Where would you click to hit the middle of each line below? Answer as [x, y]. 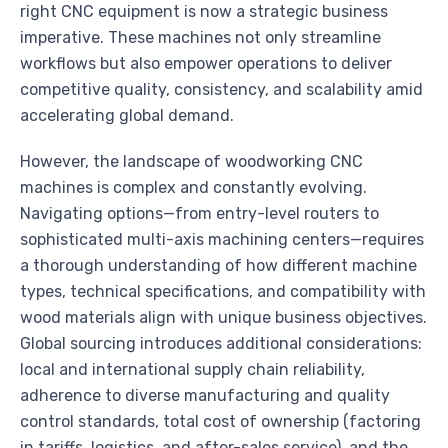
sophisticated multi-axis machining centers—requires [222, 240]
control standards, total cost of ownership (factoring [220, 422]
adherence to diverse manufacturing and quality [205, 396]
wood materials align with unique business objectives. [223, 318]
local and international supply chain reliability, [192, 370]
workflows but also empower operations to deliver [206, 64]
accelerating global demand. [127, 116]
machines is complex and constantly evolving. [193, 188]
